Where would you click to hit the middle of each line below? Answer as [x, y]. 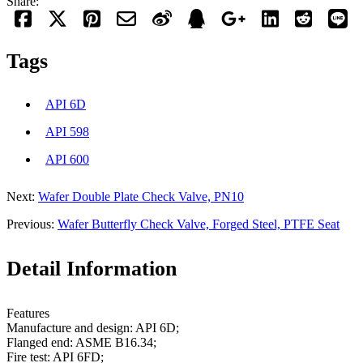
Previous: [32, 224]
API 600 [67, 159]
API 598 [67, 131]
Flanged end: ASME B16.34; [81, 343]
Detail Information [92, 269]
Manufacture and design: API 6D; [93, 328]
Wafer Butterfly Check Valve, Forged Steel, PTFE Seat [199, 224]
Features [28, 314]
